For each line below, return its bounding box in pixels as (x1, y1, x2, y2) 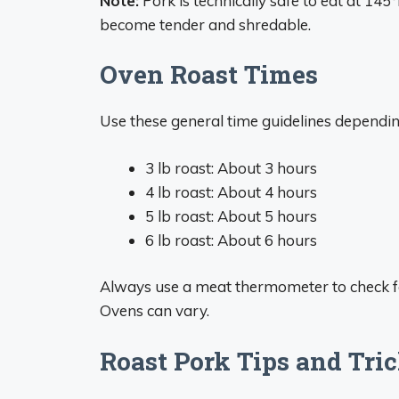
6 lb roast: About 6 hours (145, 230, 317, 249)
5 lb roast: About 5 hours (145, 206, 317, 225)
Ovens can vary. (100, 301, 209, 320)
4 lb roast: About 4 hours (145, 182, 317, 201)
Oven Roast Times (100, 58, 318, 91)
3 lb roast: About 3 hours (145, 158, 317, 177)
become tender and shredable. (100, 14, 311, 34)
